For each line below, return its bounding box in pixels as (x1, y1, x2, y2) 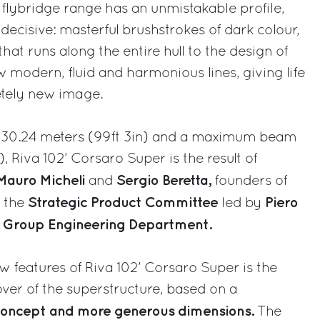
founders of (211, 174, 287, 188)
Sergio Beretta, (116, 174, 211, 187)
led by (221, 196, 265, 210)
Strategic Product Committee (28, 196, 221, 209)
